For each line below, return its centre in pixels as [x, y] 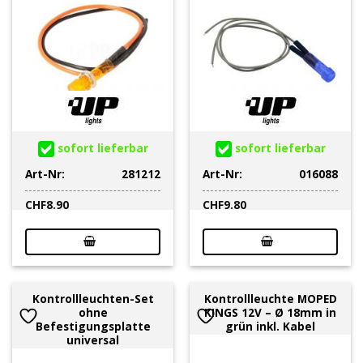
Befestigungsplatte [93, 326]
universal [93, 340]
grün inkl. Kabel [270, 326]
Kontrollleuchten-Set [93, 298]
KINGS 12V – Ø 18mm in [270, 312]
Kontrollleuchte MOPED [270, 298]
